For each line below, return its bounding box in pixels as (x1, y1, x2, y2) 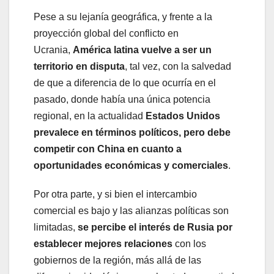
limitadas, (34, 222, 78, 233)
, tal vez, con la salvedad (125, 61, 231, 72)
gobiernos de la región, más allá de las (34, 255, 201, 266)
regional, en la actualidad (34, 111, 146, 122)
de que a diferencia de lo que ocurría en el (34, 78, 216, 89)
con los (172, 239, 206, 250)
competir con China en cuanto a (34, 144, 182, 155)
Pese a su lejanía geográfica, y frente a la (34, 12, 212, 23)
